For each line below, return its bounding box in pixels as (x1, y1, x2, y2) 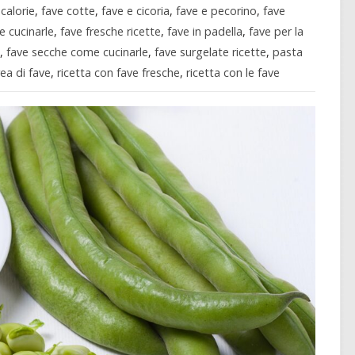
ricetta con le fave (185, 65, 280, 81)
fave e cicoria (101, 3, 170, 19)
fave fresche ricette (59, 24, 161, 40)
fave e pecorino (176, 3, 258, 19)
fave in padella (166, 24, 242, 40)
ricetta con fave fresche (56, 65, 180, 81)
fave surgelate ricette (154, 44, 266, 60)
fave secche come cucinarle (6, 44, 148, 60)
